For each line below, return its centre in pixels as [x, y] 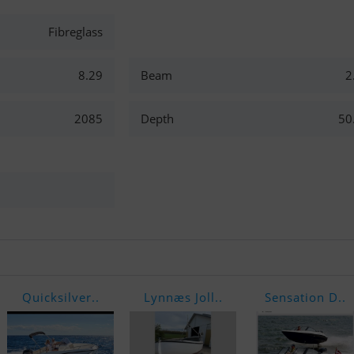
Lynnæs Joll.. [183, 297]
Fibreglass [75, 32]
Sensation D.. [305, 297]
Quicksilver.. [60, 297]
